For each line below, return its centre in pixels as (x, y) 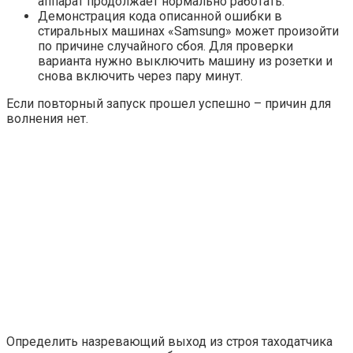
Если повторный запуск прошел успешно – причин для (169, 104)
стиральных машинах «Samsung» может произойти (188, 32)
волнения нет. (47, 119)
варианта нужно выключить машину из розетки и (185, 61)
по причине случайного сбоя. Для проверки (165, 46)
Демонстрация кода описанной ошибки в (160, 17)
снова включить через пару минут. (140, 76)
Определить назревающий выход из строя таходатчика (169, 342)
